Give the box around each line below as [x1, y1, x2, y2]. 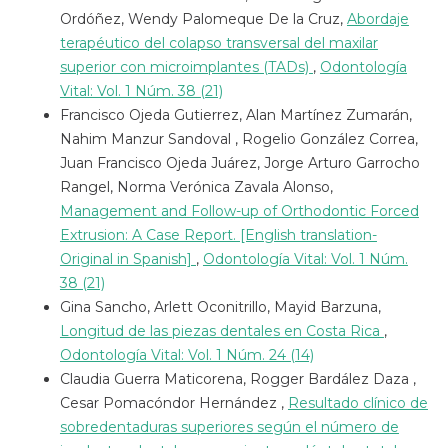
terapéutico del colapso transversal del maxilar [59, 33, 378, 52]
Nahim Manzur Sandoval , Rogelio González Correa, [59, 129, 418, 148]
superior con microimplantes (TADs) [59, 57, 313, 76]
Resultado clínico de [287, 393, 428, 412]
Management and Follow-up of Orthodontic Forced [59, 201, 419, 220]
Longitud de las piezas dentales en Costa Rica [59, 321, 384, 340]
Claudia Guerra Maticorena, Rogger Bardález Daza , [59, 369, 416, 388]
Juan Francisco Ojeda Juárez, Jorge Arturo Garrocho [59, 153, 420, 172]
